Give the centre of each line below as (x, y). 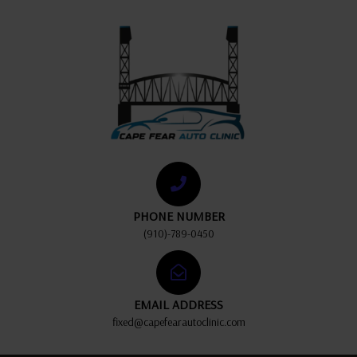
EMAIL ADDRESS (178, 304)
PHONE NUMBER (178, 216)
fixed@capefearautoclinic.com (178, 322)
